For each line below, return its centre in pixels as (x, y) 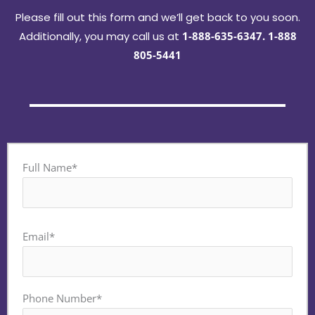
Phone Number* (62, 298)
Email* (39, 237)
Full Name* (50, 168)
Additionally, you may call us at (100, 37)
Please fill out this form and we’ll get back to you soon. (157, 18)
